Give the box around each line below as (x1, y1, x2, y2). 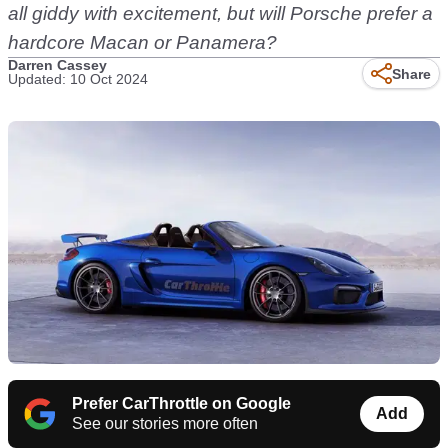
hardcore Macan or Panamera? (8, 32, 277, 53)
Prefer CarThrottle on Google (72, 395, 291, 413)
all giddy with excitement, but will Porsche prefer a (8, 3, 433, 24)
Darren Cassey (8, 57, 107, 73)
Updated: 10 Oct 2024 (8, 71, 148, 87)
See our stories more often (72, 415, 258, 433)
